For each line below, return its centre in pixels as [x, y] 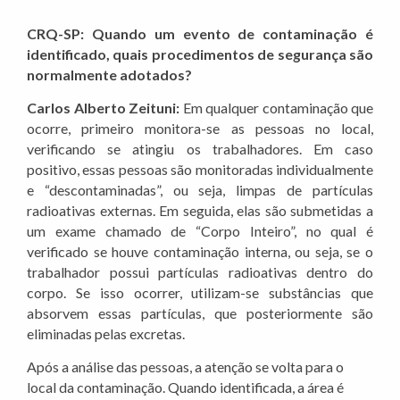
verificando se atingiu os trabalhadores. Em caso [200, 149]
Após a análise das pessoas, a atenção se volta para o [185, 367]
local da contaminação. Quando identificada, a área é [185, 387]
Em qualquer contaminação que [278, 108]
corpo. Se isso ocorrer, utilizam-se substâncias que [200, 293]
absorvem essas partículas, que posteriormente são [200, 313]
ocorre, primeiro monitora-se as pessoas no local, [200, 129]
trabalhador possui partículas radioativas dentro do [200, 272]
